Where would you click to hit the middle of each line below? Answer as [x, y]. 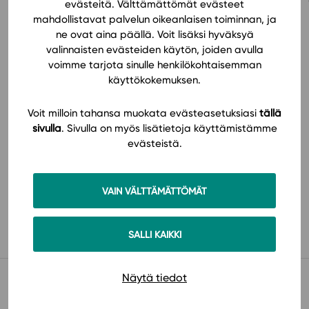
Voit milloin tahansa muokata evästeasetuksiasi [143, 113]
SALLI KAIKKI [154, 235]
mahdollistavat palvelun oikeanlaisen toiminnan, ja [154, 19]
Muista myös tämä [64, 276]
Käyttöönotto [79, 193]
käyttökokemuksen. [154, 80]
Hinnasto [65, 67]
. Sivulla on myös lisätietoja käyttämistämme [169, 129]
